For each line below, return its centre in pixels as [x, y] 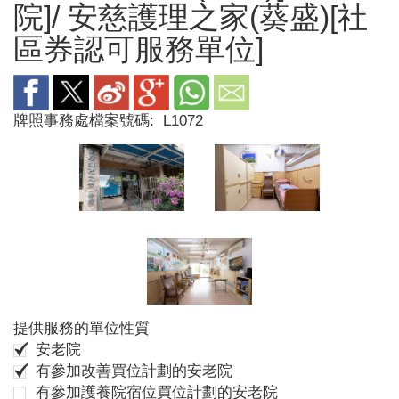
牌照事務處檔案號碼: [86, 121]
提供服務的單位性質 [81, 328]
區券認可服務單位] [138, 49]
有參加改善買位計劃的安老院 [134, 371]
